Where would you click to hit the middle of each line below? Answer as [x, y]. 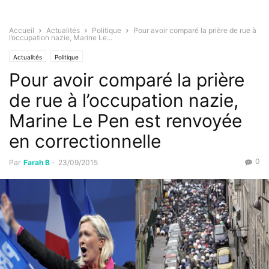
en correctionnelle [85, 141]
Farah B [37, 163]
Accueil [22, 31]
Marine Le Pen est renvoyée [125, 121]
